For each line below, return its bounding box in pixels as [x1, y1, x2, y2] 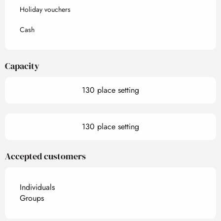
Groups [20, 192, 44, 204]
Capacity [5, 60, 39, 73]
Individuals [20, 182, 55, 193]
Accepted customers [5, 150, 86, 163]
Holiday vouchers [20, 4, 71, 15]
